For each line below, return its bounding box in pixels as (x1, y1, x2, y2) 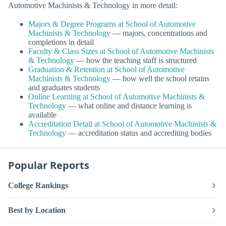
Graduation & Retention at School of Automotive (28, 65, 185, 74)
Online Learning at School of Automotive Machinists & (28, 92, 205, 101)
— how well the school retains (110, 74, 209, 83)
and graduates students (28, 83, 100, 92)
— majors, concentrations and (110, 28, 207, 37)
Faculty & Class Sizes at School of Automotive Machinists (28, 46, 214, 55)
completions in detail (28, 37, 94, 46)
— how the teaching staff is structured (74, 55, 197, 65)
